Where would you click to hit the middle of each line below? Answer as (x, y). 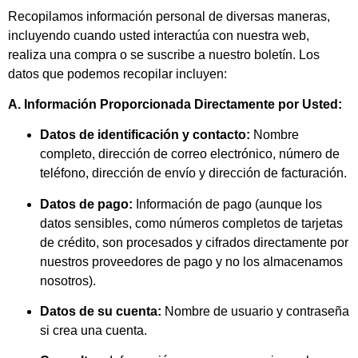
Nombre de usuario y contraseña (255, 312)
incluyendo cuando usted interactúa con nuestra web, (159, 35)
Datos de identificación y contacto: (145, 135)
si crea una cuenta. (93, 331)
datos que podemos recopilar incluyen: (117, 74)
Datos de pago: (86, 204)
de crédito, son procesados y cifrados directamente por (194, 242)
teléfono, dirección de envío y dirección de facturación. (193, 173)
